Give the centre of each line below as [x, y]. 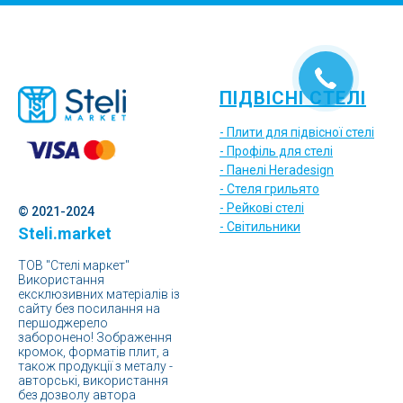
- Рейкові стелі [262, 208]
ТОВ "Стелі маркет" [74, 266]
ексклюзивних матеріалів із [99, 295]
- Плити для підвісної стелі [297, 133]
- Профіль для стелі [276, 152]
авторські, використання [93, 381]
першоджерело [63, 323]
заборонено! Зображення [95, 338]
